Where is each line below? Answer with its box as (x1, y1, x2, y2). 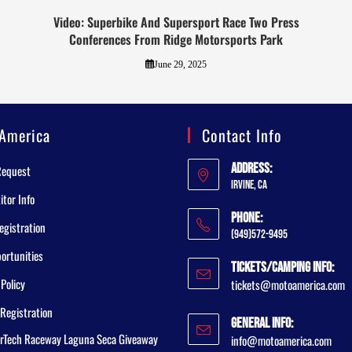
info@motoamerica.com (231, 331, 332, 349)
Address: (231, 159, 272, 177)
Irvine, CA (231, 177, 267, 192)
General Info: (231, 314, 293, 332)
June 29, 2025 (153, 58, 207, 70)
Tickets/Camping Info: (231, 258, 334, 276)
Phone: (231, 209, 262, 226)
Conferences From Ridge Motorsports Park (69, 29, 283, 49)
